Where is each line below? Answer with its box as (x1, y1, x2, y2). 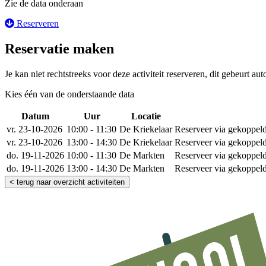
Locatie (131, 111, 161, 122)
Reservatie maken (5, 41, 114, 57)
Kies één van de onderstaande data (5, 89, 134, 100)
